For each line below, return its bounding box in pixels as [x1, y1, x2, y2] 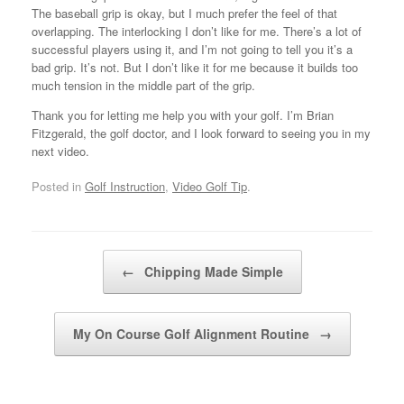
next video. [32, 142, 89, 160]
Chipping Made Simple [140, 262, 283, 281]
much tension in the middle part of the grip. [32, 76, 255, 94]
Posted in [32, 178, 85, 196]
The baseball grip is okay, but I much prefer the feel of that [32, 4, 337, 22]
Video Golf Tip [172, 178, 247, 196]
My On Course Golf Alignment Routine [72, 325, 313, 344]
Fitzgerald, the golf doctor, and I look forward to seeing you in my [32, 124, 371, 142]
